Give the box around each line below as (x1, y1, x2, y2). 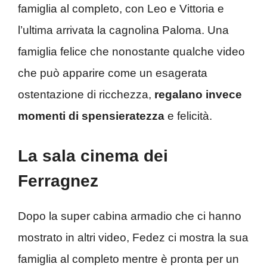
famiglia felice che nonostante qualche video (18, 45, 245, 58)
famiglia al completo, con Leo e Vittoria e (18, 2, 224, 15)
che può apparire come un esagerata (18, 66, 207, 79)
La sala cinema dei (18, 147, 168, 166)
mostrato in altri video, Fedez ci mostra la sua (18, 231, 249, 244)
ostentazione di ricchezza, (18, 88, 154, 101)
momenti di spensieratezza (18, 109, 164, 122)
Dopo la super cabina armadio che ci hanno (18, 210, 241, 223)
